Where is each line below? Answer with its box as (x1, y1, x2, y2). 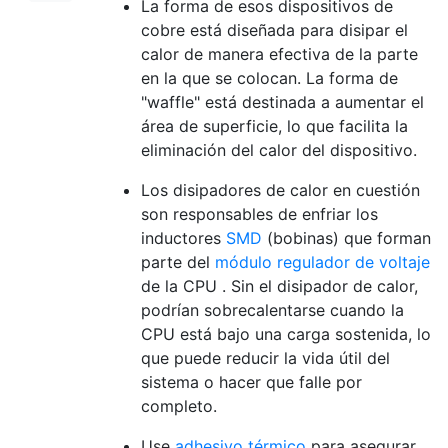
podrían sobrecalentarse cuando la (141, 300, 404, 320)
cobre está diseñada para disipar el (141, 20, 408, 40)
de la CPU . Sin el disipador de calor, (141, 276, 418, 296)
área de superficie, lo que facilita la (141, 116, 408, 136)
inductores (141, 228, 226, 248)
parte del (141, 252, 215, 272)
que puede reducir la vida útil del (141, 348, 390, 368)
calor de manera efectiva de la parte (141, 44, 418, 64)
